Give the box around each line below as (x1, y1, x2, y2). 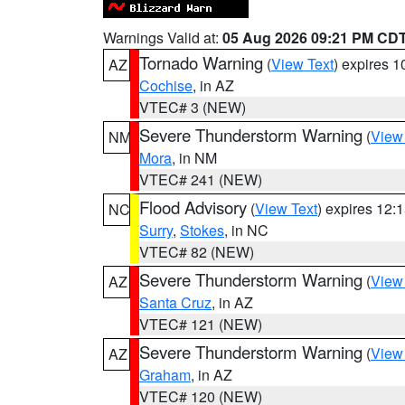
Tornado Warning (139, 51, 263, 74)
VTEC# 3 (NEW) (139, 97, 246, 118)
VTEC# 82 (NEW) (139, 241, 254, 262)
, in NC (224, 220, 268, 240)
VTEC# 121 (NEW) (139, 314, 262, 334)
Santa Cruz (139, 292, 212, 313)
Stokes (180, 220, 224, 240)
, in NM (172, 147, 217, 168)
